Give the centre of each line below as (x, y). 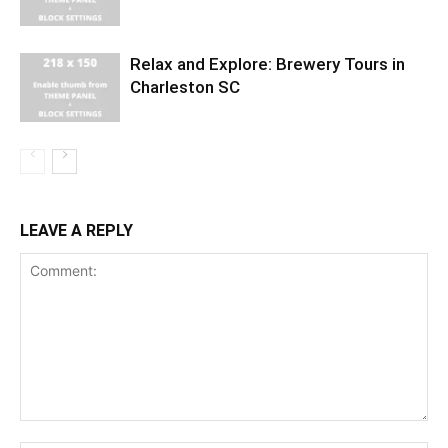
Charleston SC (185, 87)
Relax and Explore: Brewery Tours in (267, 64)
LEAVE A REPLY (76, 230)
